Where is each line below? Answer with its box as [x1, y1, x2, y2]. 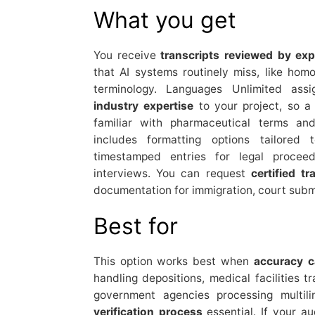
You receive [93, 48, 161, 62]
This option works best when [93, 254, 254, 268]
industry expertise [93, 98, 194, 112]
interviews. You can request [93, 166, 251, 180]
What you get [93, 6, 236, 34]
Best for [93, 212, 178, 240]
